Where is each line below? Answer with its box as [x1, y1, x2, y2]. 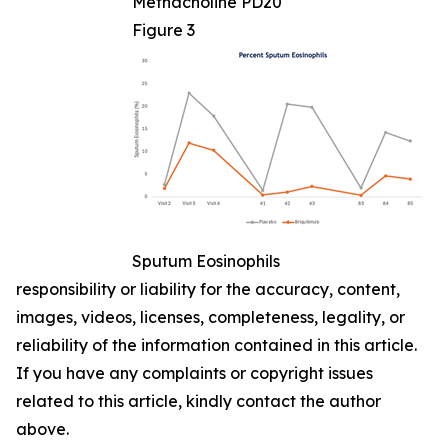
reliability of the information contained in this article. [16, 335, 417, 356]
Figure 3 [132, 20, 195, 41]
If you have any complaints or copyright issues [16, 363, 373, 384]
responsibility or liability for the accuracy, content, [16, 279, 400, 300]
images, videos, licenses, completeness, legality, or [16, 307, 405, 328]
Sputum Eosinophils [132, 251, 280, 272]
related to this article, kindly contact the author [16, 391, 381, 412]
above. [16, 419, 69, 440]
